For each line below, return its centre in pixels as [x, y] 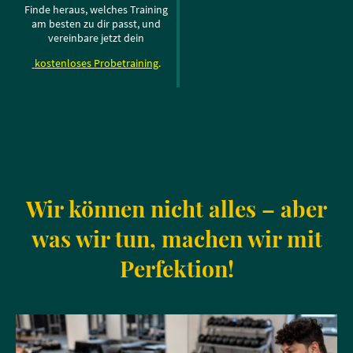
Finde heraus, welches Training [96, 10]
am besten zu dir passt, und [96, 24]
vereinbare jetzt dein [96, 38]
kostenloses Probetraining [96, 63]
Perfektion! [176, 268]
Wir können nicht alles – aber [176, 208]
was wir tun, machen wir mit [176, 238]
